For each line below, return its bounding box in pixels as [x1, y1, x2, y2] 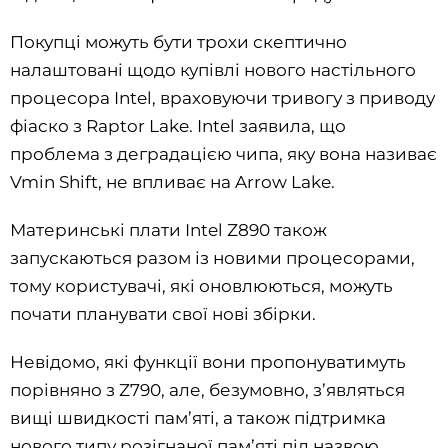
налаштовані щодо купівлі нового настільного [10, 59, 416, 80]
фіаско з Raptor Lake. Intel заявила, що [10, 115, 346, 136]
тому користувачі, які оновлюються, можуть [10, 275, 393, 296]
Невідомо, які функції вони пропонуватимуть [10, 351, 406, 372]
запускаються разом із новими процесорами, [10, 247, 415, 268]
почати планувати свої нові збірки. [10, 303, 316, 324]
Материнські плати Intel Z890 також [10, 219, 327, 240]
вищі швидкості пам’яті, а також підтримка [10, 407, 386, 428]
